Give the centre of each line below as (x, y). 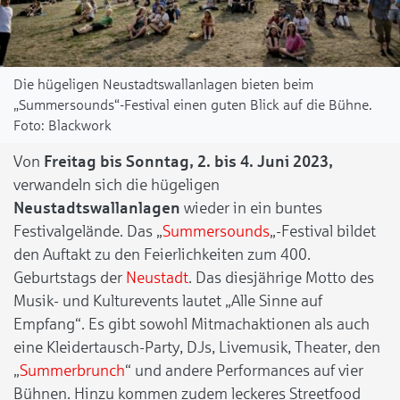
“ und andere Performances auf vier (244, 370)
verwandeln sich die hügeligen (117, 184)
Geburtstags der (68, 277)
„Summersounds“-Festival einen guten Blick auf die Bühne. (193, 104)
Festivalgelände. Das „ (88, 231)
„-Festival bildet (323, 231)
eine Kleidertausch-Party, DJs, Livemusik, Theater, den (197, 347)
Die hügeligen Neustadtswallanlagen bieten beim (163, 84)
